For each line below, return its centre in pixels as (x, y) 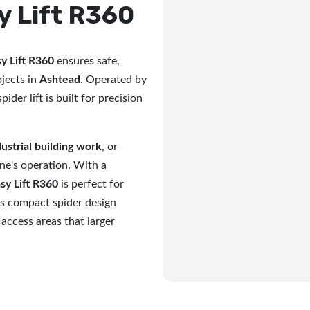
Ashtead (60, 80)
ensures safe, (87, 61)
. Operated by (113, 80)
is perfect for (91, 184)
